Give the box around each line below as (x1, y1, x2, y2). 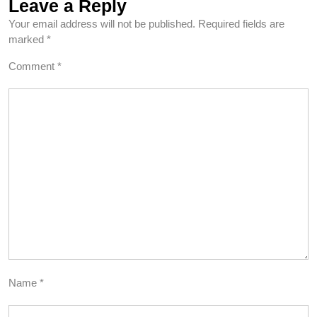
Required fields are (198, 17, 284, 30)
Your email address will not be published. (8, 17, 195, 30)
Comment (8, 59, 57, 72)
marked (8, 33, 47, 45)
